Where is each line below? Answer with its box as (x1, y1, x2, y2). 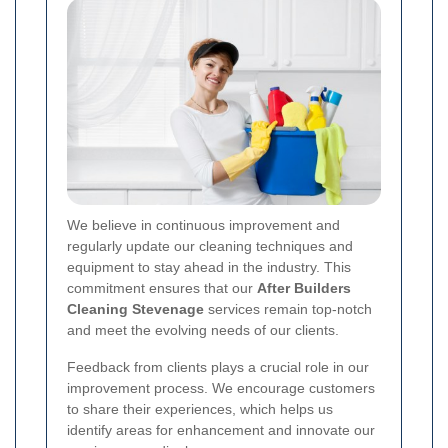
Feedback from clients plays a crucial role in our (67, 358, 369, 375)
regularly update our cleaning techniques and (67, 237, 353, 254)
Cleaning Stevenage (67, 300, 204, 317)
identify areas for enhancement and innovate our (67, 421, 375, 438)
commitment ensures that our (67, 279, 257, 296)
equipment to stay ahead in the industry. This (67, 258, 351, 275)
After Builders (257, 279, 351, 296)
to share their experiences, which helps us (67, 400, 333, 417)
